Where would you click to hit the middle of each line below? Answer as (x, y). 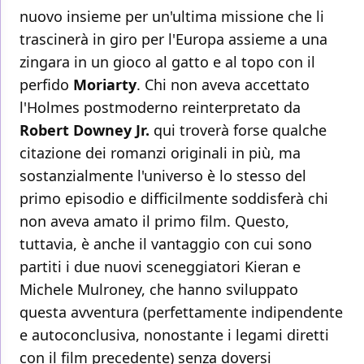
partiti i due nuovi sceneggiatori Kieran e (160, 267)
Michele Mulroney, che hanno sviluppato (159, 290)
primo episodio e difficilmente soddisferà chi (174, 199)
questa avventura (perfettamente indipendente (181, 312)
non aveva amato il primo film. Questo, (154, 221)
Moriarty (105, 85)
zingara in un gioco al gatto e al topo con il (167, 62)
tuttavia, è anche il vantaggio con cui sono (166, 244)
